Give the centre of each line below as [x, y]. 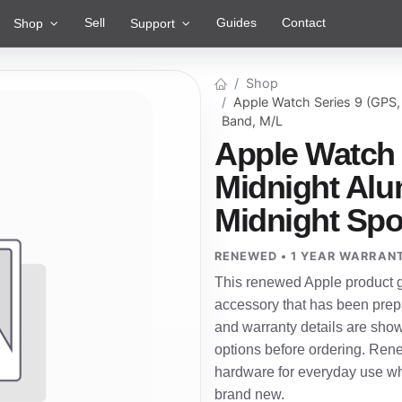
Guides [236, 22]
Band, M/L [252, 120]
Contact [304, 22]
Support [153, 23]
